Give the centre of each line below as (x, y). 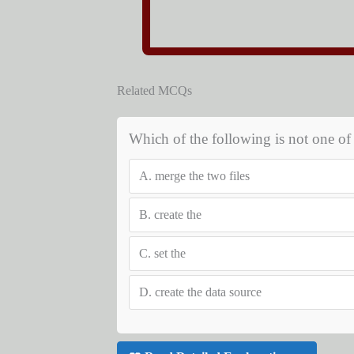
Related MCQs (154, 90)
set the (169, 253)
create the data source (208, 292)
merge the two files (202, 176)
